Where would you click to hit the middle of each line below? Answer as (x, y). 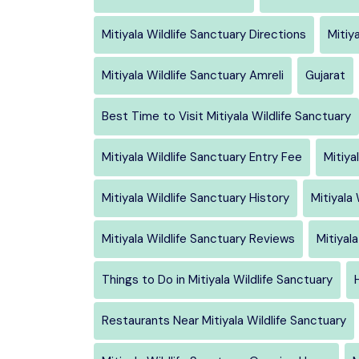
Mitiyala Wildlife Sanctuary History (196, 198)
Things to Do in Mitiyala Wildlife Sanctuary (217, 279)
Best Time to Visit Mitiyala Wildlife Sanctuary (226, 116)
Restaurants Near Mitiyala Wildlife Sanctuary (224, 320)
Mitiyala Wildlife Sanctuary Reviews (198, 238)
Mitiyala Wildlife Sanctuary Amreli (193, 75)
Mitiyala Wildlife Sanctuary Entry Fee (202, 157)
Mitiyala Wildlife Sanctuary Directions (204, 34)
